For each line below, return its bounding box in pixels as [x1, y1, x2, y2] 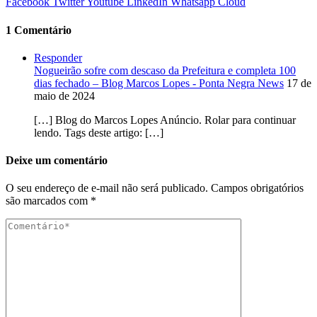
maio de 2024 [34, 89, 95, 102]
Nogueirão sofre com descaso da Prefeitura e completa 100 [34, 64, 296, 76]
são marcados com [6, 195, 91, 207]
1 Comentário [6, 23, 71, 36]
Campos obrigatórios [211, 182, 304, 195]
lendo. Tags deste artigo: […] [34, 126, 163, 139]
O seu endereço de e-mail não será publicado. [6, 182, 208, 195]
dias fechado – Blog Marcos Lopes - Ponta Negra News [34, 76, 284, 89]
